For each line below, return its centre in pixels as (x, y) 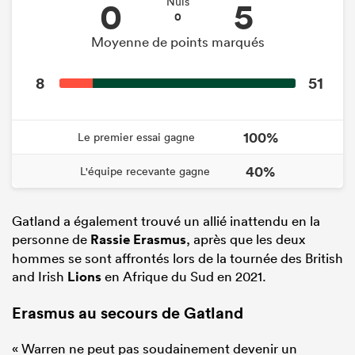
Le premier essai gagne (136, 137)
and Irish (40, 276)
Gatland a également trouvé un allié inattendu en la (166, 221)
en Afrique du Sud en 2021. (184, 276)
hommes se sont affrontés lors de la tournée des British (177, 258)
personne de (51, 239)
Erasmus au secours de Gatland (128, 312)
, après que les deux (246, 239)
